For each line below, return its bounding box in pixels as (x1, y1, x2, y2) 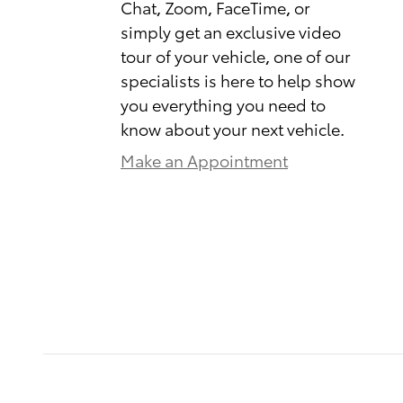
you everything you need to (121, 92, 326, 115)
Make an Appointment (121, 148, 288, 171)
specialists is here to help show (121, 67, 355, 91)
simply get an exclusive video (121, 19, 341, 42)
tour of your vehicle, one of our (121, 43, 351, 67)
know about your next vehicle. (121, 116, 345, 139)
